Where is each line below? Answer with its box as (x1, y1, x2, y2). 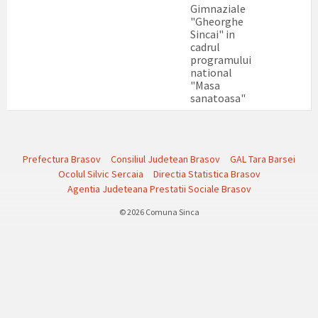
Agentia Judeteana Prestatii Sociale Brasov (67, 182, 251, 195)
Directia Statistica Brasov (153, 168, 261, 180)
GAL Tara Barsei (230, 153, 295, 165)
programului (190, 53, 251, 67)
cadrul (190, 40, 220, 54)
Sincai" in (190, 27, 235, 41)
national (190, 65, 232, 79)
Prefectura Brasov (23, 153, 101, 165)
